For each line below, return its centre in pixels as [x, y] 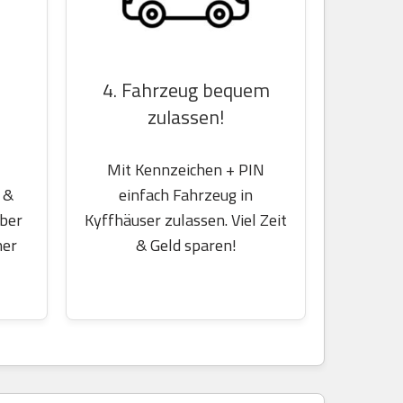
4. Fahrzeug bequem [186, 90]
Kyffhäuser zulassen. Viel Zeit [186, 220]
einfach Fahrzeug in [186, 195]
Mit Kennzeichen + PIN [186, 170]
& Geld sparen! [186, 245]
